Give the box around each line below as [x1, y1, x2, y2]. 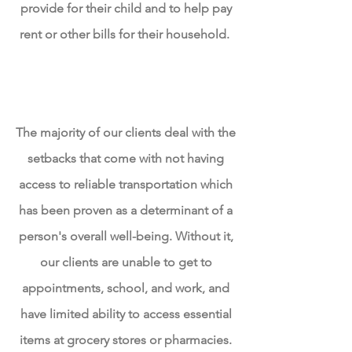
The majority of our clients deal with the [16, 125, 236, 140]
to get [163, 255, 197, 269]
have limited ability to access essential [20, 306, 232, 321]
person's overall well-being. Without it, [18, 229, 233, 244]
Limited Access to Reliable [48, 64, 203, 81]
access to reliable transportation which [19, 177, 233, 192]
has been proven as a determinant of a [19, 203, 233, 218]
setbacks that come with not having [27, 151, 224, 166]
